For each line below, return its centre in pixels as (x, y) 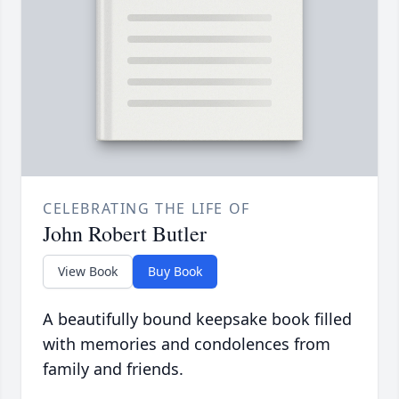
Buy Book (175, 271)
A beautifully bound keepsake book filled (197, 318)
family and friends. (113, 368)
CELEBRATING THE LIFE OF (147, 208)
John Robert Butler (125, 233)
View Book (88, 271)
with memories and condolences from (187, 343)
